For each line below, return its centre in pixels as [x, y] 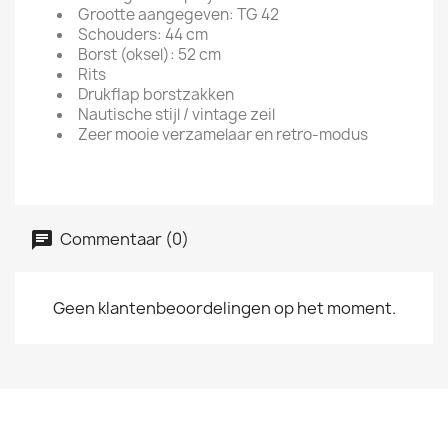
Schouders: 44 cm [143, 34]
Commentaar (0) [123, 238]
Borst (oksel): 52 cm [149, 54]
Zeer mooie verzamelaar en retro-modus [223, 134]
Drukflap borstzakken [156, 94]
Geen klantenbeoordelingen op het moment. [224, 308]
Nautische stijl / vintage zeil [176, 114]
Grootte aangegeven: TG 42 [178, 14]
